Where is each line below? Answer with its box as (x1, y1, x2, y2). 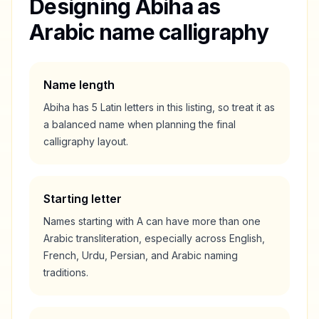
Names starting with (43, 215, 137, 227)
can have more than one (143, 215, 261, 227)
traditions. (43, 266, 88, 278)
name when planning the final (96, 118, 236, 130)
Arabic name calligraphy (29, 19, 268, 45)
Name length (43, 78, 115, 92)
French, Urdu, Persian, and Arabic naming (43, 249, 238, 261)
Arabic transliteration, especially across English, (43, 232, 265, 244)
